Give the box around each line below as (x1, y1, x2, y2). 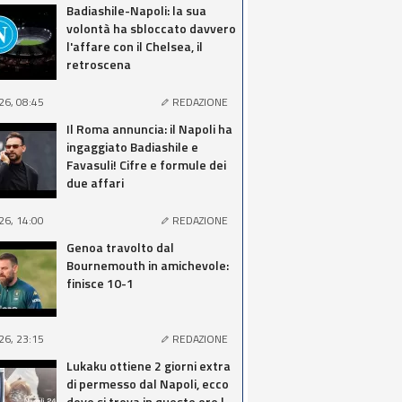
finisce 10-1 (66, 274, 134, 293)
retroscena (66, 55, 131, 74)
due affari (66, 173, 124, 192)
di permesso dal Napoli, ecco (66, 374, 229, 393)
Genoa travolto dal (66, 238, 174, 257)
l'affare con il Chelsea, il (66, 37, 203, 56)
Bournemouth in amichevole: (66, 256, 229, 275)
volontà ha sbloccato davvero (66, 19, 236, 38)
